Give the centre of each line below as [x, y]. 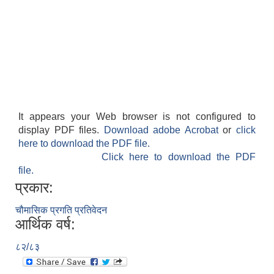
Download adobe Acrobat [163, 130]
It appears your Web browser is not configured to [137, 117]
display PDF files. [61, 130]
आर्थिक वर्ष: [45, 224]
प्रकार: [34, 188]
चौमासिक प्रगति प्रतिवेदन [61, 210]
